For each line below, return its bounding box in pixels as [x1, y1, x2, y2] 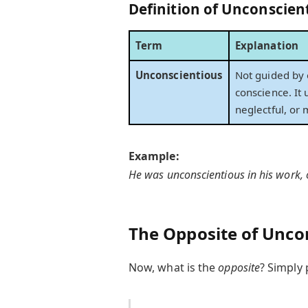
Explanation [235, 38, 298, 52]
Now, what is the [128, 259, 219, 275]
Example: [128, 148, 179, 164]
